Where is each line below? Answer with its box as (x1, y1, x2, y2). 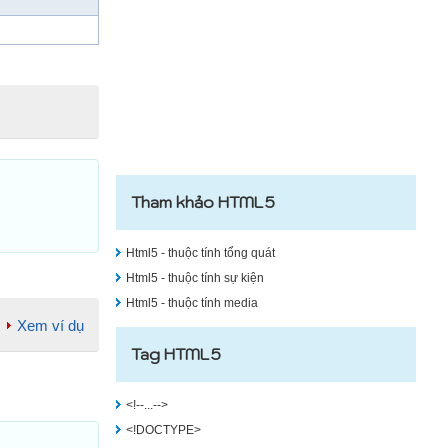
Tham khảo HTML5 (131, 192, 275, 212)
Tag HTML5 (131, 344, 221, 364)
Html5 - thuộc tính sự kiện (126, 271, 264, 285)
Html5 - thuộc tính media (126, 296, 258, 310)
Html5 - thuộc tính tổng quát (126, 246, 275, 260)
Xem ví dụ (17, 317, 84, 334)
